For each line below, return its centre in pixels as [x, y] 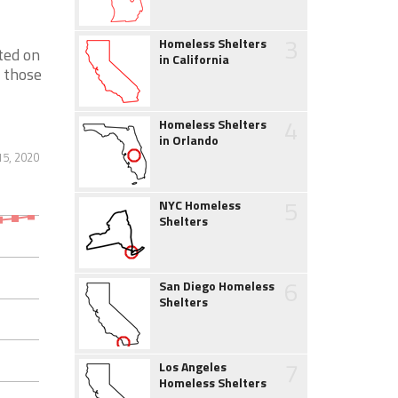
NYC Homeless [199, 205]
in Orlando [188, 140]
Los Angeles [192, 366]
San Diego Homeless [216, 286]
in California [194, 59]
